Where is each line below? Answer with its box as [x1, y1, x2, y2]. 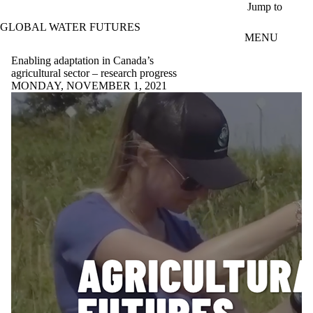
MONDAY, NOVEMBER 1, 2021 [11, 79, 167, 92]
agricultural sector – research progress [11, 66, 177, 79]
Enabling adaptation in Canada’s [11, 54, 154, 66]
